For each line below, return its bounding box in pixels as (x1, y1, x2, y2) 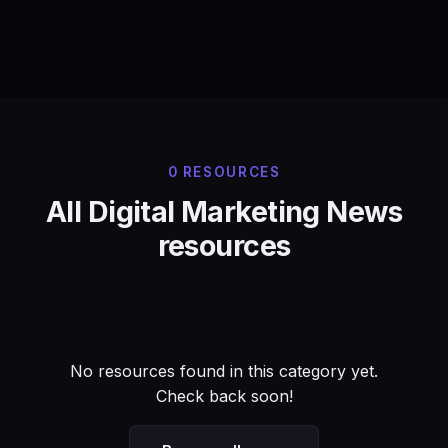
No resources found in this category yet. (70, 361, 378, 382)
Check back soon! (155, 386, 293, 407)
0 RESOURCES (167, 164, 281, 181)
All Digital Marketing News (45, 194, 403, 230)
